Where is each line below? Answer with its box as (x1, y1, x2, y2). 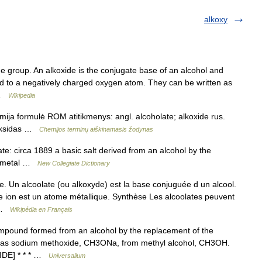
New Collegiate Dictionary (37, 160, 110, 167)
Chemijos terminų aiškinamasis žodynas (39, 126, 153, 133)
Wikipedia (8, 92, 35, 99)
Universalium (49, 252, 85, 259)
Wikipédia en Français (10, 206, 73, 213)
